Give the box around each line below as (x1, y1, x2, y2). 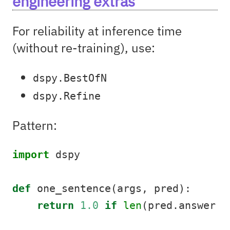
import (12, 148, 49, 161)
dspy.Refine (33, 90, 101, 102)
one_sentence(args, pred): (31, 182, 191, 195)
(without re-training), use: (12, 39, 155, 56)
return (37, 199, 74, 212)
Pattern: (12, 117, 57, 133)
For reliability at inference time (12, 22, 182, 39)
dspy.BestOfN (33, 72, 107, 84)
